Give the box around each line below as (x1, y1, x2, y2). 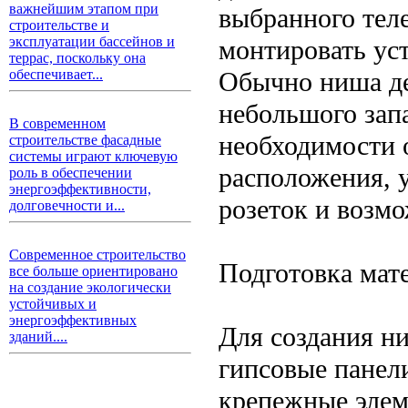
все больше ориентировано (9, 263, 178, 279)
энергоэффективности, (9, 181, 151, 197)
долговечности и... (9, 198, 125, 213)
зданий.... (9, 329, 67, 344)
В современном (9, 116, 106, 131)
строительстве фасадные (9, 132, 161, 148)
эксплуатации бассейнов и (9, 34, 175, 49)
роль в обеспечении (9, 165, 132, 180)
